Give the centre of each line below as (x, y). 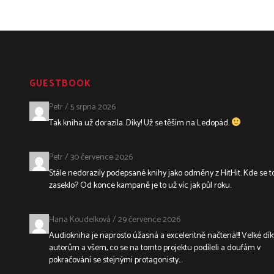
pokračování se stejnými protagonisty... (116, 260)
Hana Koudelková (80, 220)
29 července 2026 (149, 220)
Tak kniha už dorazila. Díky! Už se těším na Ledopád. (140, 123)
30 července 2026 (102, 157)
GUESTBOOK (60, 83)
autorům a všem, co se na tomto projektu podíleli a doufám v (155, 248)
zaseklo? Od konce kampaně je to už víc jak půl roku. (140, 185)
